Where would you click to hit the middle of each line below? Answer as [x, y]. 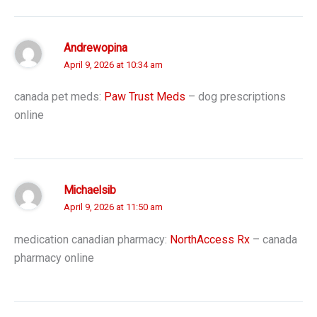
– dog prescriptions [236, 97]
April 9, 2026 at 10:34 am [113, 64]
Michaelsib [90, 191]
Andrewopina [96, 48]
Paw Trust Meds [145, 97]
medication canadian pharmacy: [92, 239]
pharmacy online [54, 258]
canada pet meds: [59, 97]
